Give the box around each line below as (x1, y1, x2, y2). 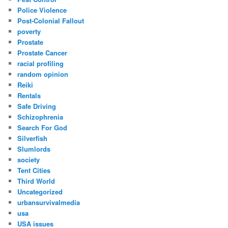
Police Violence (17, 5, 67, 15)
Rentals (17, 91, 41, 101)
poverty (17, 26, 41, 37)
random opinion (17, 69, 69, 79)
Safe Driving (17, 101, 56, 111)
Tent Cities (17, 165, 51, 176)
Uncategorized (17, 187, 63, 197)
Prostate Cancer (17, 48, 68, 58)
